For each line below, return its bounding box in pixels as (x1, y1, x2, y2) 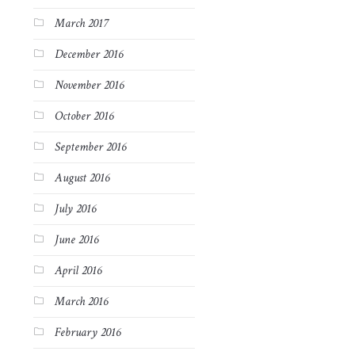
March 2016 (54, 293, 108, 310)
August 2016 (54, 170, 109, 186)
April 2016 (54, 262, 101, 279)
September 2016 (54, 139, 126, 155)
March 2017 (54, 15, 108, 32)
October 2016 (54, 108, 113, 124)
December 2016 (54, 46, 123, 63)
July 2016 (54, 200, 96, 217)
